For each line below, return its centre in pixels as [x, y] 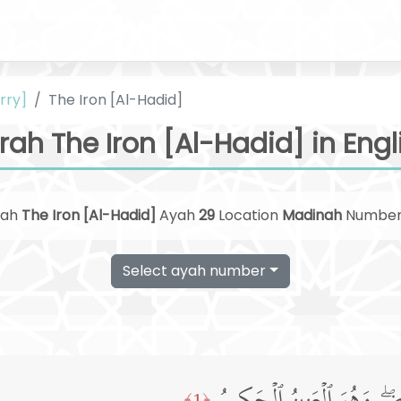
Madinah [311, 215]
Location [248, 215]
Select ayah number [195, 271]
